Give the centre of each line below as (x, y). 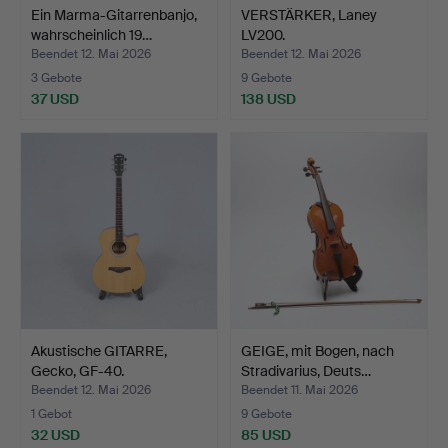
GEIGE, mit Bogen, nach (317, 350)
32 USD (55, 434)
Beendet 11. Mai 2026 (299, 389)
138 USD (268, 98)
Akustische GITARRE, (99, 350)
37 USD (55, 98)
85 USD (266, 434)
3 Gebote (56, 77)
